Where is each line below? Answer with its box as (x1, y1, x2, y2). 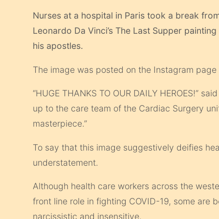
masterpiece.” (33, 118, 88, 129)
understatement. (33, 157, 99, 168)
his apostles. (33, 40, 84, 51)
